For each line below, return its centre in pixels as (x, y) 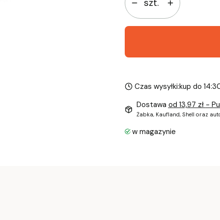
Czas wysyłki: (157, 87)
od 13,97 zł (187, 105)
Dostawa (152, 105)
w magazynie (154, 132)
